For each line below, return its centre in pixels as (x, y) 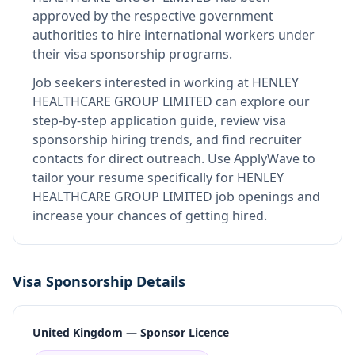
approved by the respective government (153, 16)
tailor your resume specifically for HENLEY (158, 177)
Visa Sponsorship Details (99, 281)
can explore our (261, 101)
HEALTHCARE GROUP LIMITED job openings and (176, 197)
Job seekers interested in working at (142, 82)
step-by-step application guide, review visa (159, 120)
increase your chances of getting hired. (150, 216)
